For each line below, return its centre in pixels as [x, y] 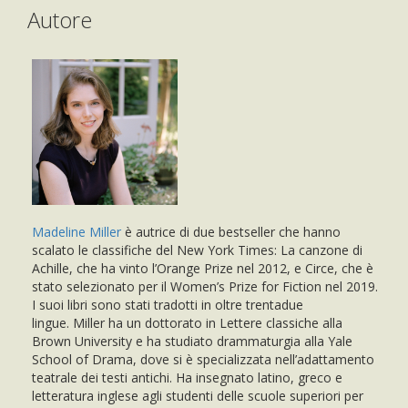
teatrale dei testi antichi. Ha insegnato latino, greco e [187, 377]
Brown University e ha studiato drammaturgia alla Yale [192, 341]
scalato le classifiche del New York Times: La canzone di [197, 250]
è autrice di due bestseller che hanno [231, 231]
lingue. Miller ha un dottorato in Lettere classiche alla [187, 322]
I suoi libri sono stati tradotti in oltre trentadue [168, 304]
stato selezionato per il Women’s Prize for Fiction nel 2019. [205, 286]
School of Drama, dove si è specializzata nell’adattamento [203, 359]
